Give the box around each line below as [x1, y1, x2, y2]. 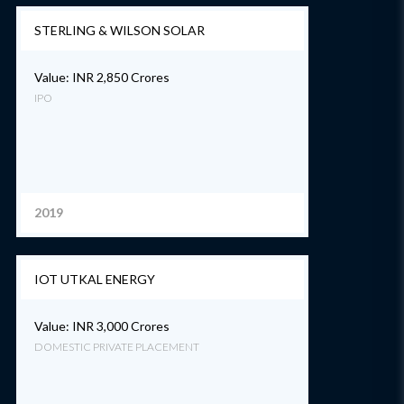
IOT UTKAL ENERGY [34, 271, 155, 287]
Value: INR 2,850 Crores [34, 69, 170, 85]
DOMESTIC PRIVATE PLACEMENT [34, 340, 199, 353]
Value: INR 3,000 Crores [34, 318, 170, 334]
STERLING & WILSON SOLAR [34, 23, 205, 38]
